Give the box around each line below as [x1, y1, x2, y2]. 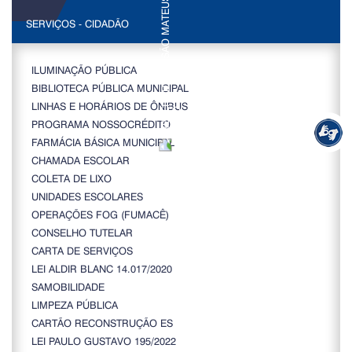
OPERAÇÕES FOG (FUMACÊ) [31, 207, 169, 222]
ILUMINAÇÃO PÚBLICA [31, 63, 137, 77]
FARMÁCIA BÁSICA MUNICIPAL [31, 135, 174, 149]
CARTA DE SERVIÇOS [31, 244, 133, 258]
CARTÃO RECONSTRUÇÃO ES [31, 316, 173, 330]
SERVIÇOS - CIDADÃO [26, 16, 129, 31]
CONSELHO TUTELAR [31, 225, 133, 240]
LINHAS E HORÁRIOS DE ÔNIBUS [31, 99, 188, 113]
